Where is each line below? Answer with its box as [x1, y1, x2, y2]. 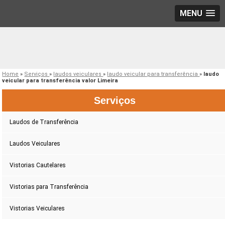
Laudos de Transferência [10, 119, 79, 126]
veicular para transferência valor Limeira [2, 77, 119, 84]
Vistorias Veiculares [10, 205, 65, 212]
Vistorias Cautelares [10, 162, 66, 169]
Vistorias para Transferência [10, 183, 89, 191]
